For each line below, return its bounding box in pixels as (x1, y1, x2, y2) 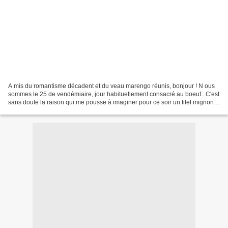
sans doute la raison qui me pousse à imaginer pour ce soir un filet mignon (8, 98, 214, 106)
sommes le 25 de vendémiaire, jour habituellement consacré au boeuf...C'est (8, 90, 219, 98)
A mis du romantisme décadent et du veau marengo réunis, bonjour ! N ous (8, 82, 215, 90)
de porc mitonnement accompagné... (8, 106, 109, 114)
